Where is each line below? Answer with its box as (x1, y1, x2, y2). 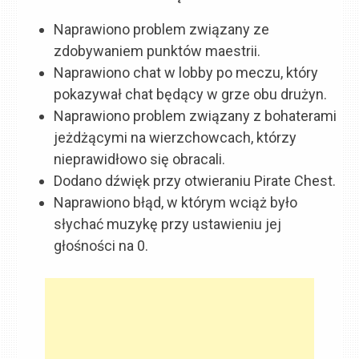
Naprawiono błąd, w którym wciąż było (54, 194, 298, 212)
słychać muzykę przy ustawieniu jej (54, 216, 282, 233)
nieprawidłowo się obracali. (54, 151, 226, 168)
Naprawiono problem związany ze (54, 21, 270, 38)
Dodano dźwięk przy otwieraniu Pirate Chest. (54, 172, 337, 190)
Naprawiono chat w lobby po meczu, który (54, 64, 319, 82)
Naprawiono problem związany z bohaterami (54, 107, 337, 125)
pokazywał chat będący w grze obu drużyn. (54, 86, 328, 103)
